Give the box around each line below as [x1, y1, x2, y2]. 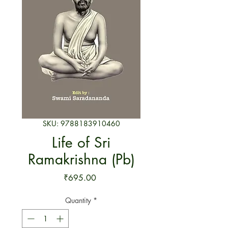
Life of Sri [52, 133, 110, 152]
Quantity [65, 195, 91, 206]
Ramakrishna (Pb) [27, 150, 135, 169]
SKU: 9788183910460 [42, 119, 120, 129]
